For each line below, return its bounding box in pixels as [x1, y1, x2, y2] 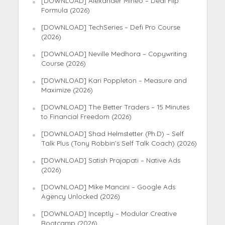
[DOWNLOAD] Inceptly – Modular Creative [41, 209, 177, 217]
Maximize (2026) [41, 85, 93, 94]
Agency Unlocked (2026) [41, 192, 120, 200]
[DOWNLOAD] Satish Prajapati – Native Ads [41, 156, 180, 164]
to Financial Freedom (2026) [41, 112, 132, 121]
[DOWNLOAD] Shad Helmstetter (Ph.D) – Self [41, 129, 184, 138]
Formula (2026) [41, 6, 90, 14]
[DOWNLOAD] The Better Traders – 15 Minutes [41, 102, 189, 111]
